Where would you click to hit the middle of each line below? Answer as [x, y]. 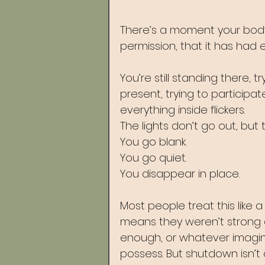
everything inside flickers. [184, 110]
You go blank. [155, 142]
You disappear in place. [180, 174]
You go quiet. [155, 158]
